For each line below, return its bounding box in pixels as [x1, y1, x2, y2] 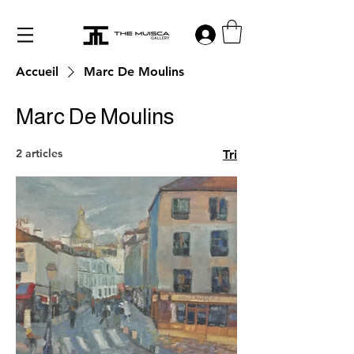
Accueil [16, 63, 58, 79]
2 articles [16, 145, 62, 160]
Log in [227, 27, 262, 42]
